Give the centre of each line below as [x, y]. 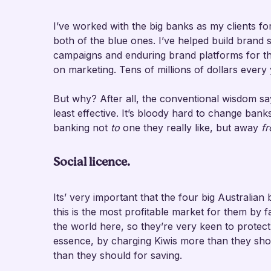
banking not [82, 128]
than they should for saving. [118, 255]
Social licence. [92, 162]
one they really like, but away [191, 128]
